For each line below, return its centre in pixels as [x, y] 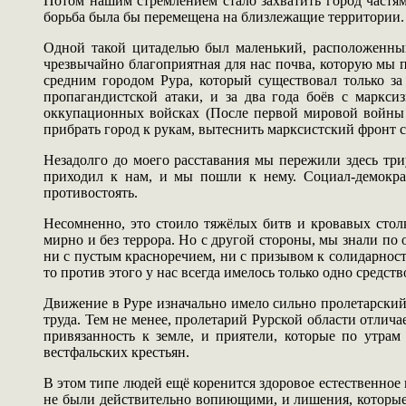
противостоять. [91, 192]
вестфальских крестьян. [116, 352]
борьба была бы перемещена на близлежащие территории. [224, 16]
